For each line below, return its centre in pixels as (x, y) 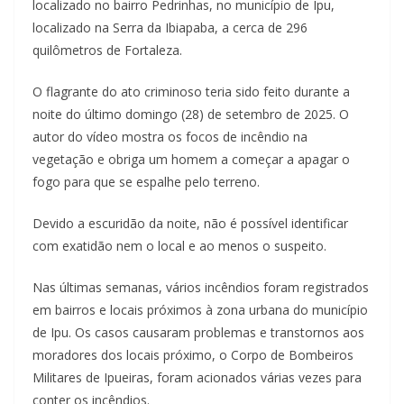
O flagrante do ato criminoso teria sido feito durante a (191, 92)
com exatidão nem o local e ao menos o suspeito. (179, 246)
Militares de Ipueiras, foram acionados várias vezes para (197, 378)
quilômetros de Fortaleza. (107, 50)
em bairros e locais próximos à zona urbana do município (200, 310)
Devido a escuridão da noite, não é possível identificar (190, 224)
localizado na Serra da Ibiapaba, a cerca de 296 (170, 28)
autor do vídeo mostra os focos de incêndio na (170, 137)
